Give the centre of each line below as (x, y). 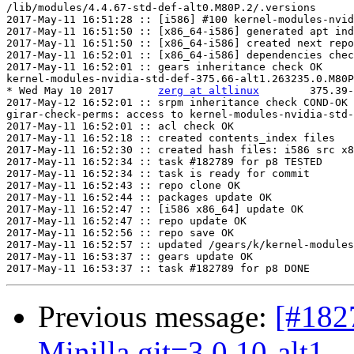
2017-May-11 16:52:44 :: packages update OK (139, 198)
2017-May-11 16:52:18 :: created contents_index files (171, 138)
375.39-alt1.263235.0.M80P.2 (284, 91)
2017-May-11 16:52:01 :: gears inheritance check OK (164, 67)
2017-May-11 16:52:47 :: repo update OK (126, 221)
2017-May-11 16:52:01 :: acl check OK (120, 126)
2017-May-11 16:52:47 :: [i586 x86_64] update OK (155, 209)
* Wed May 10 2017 (136, 91)
